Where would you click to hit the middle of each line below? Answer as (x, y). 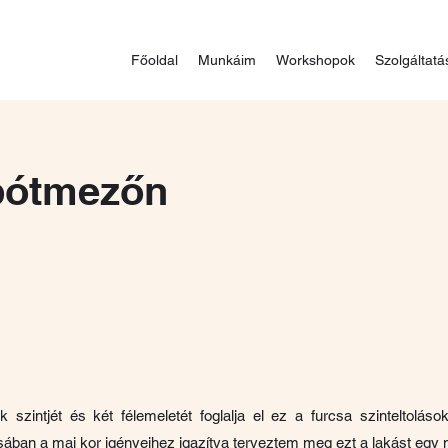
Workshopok (315, 60)
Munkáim (227, 60)
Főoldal (154, 60)
